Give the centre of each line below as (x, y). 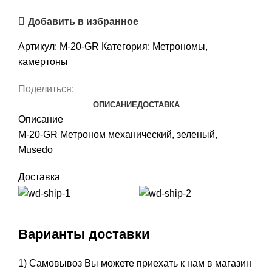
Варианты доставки (84, 234)
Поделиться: (46, 89)
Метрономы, (180, 47)
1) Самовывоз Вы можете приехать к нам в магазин (135, 263)
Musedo (36, 150)
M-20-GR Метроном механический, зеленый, (118, 135)
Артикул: (39, 47)
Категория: (126, 47)
